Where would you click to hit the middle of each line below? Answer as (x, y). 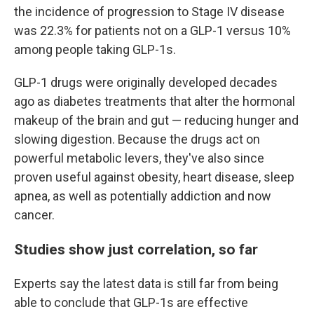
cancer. (34, 215)
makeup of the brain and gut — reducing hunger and (156, 120)
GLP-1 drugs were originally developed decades (146, 82)
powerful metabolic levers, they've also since (139, 158)
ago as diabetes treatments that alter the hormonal (155, 101)
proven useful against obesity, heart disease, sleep (154, 177)
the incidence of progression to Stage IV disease (149, 12)
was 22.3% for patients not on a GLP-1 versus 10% (152, 30)
